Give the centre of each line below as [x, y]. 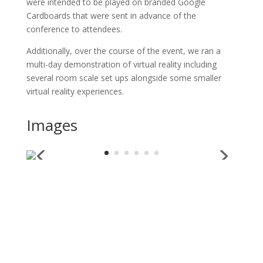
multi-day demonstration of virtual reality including [121, 64]
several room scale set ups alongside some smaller [124, 77]
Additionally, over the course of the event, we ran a [123, 50]
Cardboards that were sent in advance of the [111, 15]
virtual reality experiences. [75, 91]
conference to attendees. [75, 29]
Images [52, 125]
